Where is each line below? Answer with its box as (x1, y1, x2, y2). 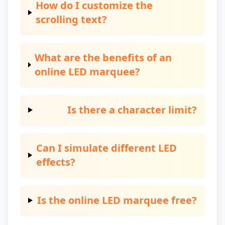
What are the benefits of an (35, 51, 172, 64)
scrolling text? (36, 13, 107, 26)
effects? (36, 155, 75, 169)
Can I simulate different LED (36, 141, 177, 155)
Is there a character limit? (67, 103, 197, 117)
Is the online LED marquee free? (37, 193, 197, 207)
